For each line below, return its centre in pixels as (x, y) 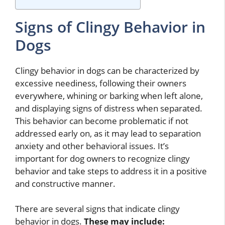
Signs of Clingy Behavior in (110, 27)
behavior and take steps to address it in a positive (111, 171)
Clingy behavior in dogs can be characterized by (107, 70)
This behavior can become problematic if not (102, 121)
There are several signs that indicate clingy (97, 209)
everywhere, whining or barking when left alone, (109, 95)
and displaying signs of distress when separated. (109, 108)
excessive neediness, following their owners (101, 83)
